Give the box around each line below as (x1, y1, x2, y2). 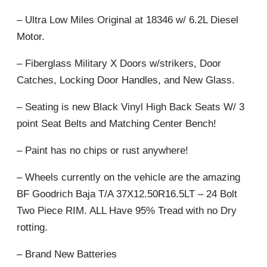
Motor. (17, 30, 45, 42)
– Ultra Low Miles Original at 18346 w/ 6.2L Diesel (17, 14, 238, 26)
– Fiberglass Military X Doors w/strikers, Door (17, 57, 221, 69)
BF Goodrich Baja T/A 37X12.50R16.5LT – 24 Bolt (17, 188, 237, 200)
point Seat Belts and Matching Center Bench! (17, 117, 216, 129)
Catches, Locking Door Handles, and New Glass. (17, 74, 235, 86)
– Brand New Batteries (17, 248, 117, 260)
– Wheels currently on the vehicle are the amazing (17, 171, 240, 183)
